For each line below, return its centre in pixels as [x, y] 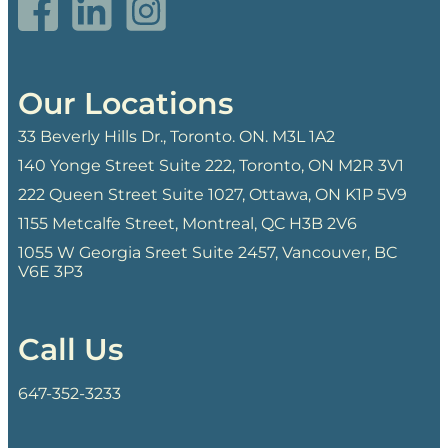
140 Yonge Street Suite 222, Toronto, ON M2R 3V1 [211, 165]
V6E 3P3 [50, 271]
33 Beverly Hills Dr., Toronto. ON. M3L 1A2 [176, 136]
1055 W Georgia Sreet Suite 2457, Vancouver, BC [207, 252]
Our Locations [125, 103]
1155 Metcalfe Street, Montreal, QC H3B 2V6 [187, 223]
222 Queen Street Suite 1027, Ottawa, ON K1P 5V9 [212, 194]
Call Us [70, 349]
